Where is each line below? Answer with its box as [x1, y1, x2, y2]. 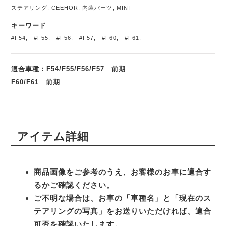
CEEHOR [51, 5, 79, 11]
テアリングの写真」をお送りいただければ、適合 [34, 206, 212, 215]
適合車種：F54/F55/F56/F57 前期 [11, 65, 126, 73]
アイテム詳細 [17, 130, 89, 143]
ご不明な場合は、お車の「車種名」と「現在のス [34, 193, 212, 202]
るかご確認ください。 [34, 180, 115, 189]
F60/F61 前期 [11, 78, 61, 86]
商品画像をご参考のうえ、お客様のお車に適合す [34, 167, 212, 176]
